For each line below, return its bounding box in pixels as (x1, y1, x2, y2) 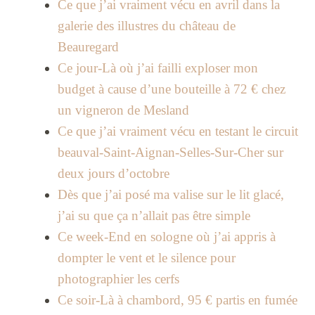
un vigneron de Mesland (57, 103, 189, 118)
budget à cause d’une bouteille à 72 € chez (57, 82, 285, 97)
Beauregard (57, 39, 119, 55)
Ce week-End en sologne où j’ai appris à (57, 229, 276, 245)
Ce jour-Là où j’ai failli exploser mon (57, 60, 258, 76)
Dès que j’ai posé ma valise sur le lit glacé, (57, 187, 284, 202)
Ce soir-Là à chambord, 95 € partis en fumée (57, 292, 297, 308)
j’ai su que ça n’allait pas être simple (57, 208, 250, 224)
